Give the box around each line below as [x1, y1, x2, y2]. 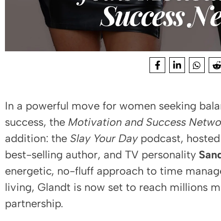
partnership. [5, 197, 63, 211]
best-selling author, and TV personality [5, 148, 199, 162]
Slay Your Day [70, 132, 138, 146]
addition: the [5, 132, 70, 146]
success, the [5, 115, 68, 129]
